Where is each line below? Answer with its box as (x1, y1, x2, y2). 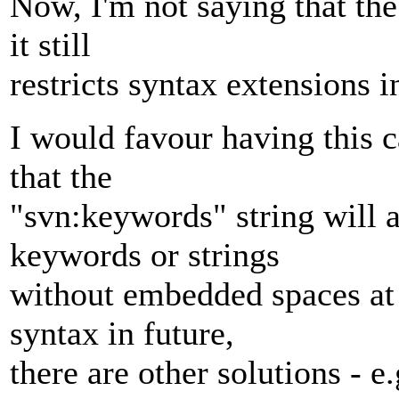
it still (10, 26, 91, 64)
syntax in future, (10, 314, 234, 353)
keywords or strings (10, 236, 280, 274)
